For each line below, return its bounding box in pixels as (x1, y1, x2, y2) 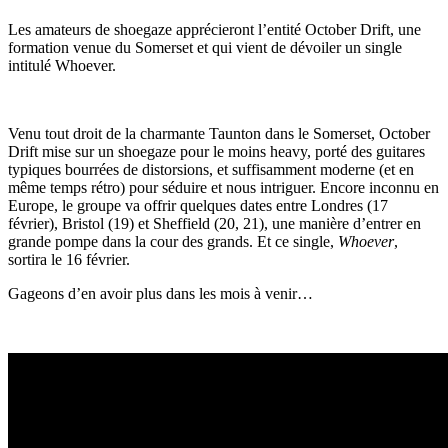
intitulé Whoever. (8, 56, 116, 74)
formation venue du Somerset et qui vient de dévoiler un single (8, 38, 402, 56)
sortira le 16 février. (8, 250, 130, 268)
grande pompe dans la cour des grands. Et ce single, (8, 232, 338, 250)
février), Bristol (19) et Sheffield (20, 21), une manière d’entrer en (8, 214, 421, 232)
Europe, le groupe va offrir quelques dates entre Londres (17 (8, 196, 388, 214)
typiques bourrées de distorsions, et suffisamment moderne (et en (8, 160, 414, 178)
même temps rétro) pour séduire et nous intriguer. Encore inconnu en (8, 178, 439, 196)
